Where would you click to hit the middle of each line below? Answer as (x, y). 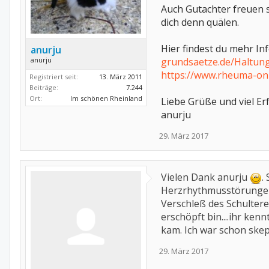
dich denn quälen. (200, 22)
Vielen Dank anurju (205, 177)
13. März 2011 (121, 77)
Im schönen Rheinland (106, 98)
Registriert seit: (54, 77)
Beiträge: (44, 88)
